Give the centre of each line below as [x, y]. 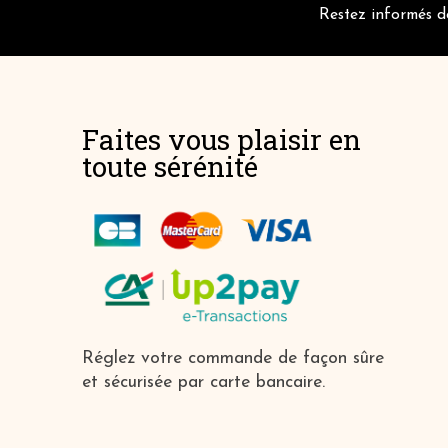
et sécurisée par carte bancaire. [203, 382]
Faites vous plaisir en [221, 140]
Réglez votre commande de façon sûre [233, 358]
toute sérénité [170, 167]
